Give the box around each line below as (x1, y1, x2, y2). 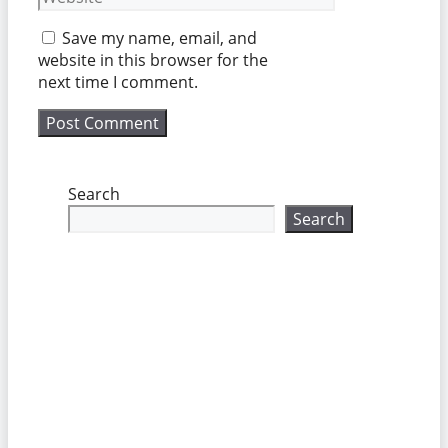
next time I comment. (38, 71, 198, 94)
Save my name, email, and (62, 27, 257, 50)
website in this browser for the (38, 49, 268, 72)
